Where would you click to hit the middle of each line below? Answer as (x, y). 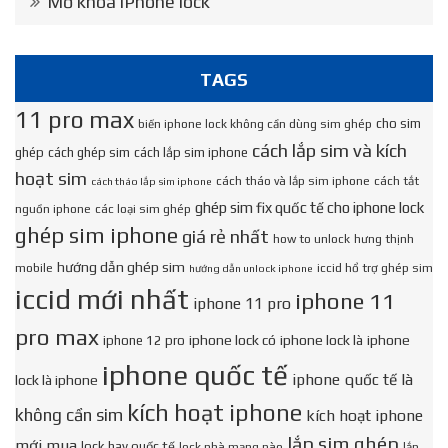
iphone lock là (321, 340)
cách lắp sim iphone (191, 152)
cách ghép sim (89, 152)
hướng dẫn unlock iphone (251, 268)
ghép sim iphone (96, 235)
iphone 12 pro (144, 340)
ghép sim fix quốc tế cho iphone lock (309, 207)
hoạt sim (51, 178)
